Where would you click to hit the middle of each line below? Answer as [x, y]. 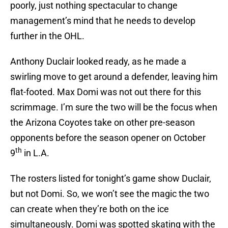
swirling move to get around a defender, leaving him [114, 77]
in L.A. [36, 153]
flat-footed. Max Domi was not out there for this [106, 92]
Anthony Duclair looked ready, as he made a [98, 62]
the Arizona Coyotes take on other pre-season [103, 123]
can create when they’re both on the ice [90, 209]
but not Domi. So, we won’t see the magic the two [110, 194]
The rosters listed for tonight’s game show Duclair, [111, 179]
